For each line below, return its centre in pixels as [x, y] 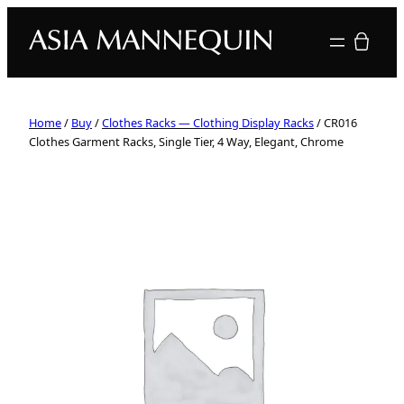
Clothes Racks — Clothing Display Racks [208, 123]
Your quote [379, 41]
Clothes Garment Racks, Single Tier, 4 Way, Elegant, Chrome [186, 142]
